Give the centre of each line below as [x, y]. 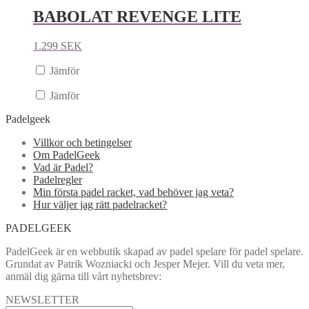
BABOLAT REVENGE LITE [137, 16]
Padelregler [58, 179]
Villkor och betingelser [82, 142]
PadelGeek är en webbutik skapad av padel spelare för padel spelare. [154, 251]
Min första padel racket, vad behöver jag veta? [133, 192]
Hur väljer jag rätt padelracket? [100, 204]
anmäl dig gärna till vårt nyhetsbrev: [83, 276]
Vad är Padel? [63, 167]
